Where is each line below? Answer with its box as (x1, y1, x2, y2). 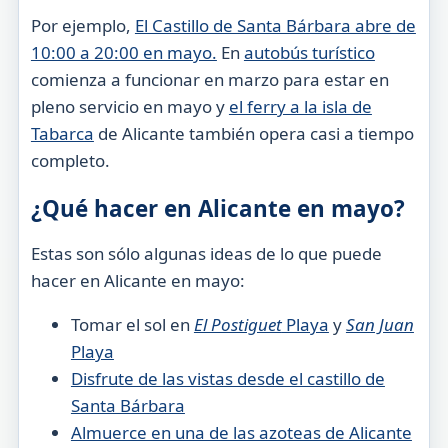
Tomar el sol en (70, 312, 194, 336)
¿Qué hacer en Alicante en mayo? (30, 193, 405, 225)
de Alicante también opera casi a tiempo (93, 121, 414, 145)
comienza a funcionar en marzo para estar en (30, 67, 389, 91)
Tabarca (30, 121, 94, 145)
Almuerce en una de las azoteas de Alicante (70, 420, 412, 444)
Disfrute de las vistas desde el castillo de (70, 366, 385, 390)
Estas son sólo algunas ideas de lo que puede (30, 241, 382, 265)
